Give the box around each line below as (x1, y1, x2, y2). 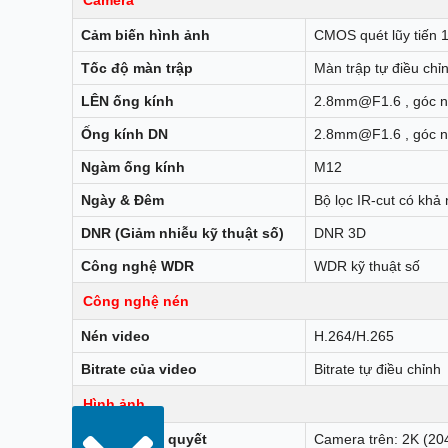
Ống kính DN (81, 125, 168, 142)
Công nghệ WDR (81, 257, 194, 274)
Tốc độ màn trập (81, 59, 193, 76)
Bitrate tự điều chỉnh (314, 360, 441, 377)
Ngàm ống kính (81, 158, 185, 175)
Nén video (81, 327, 150, 344)
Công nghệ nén (83, 292, 189, 309)
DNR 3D (314, 224, 366, 241)
